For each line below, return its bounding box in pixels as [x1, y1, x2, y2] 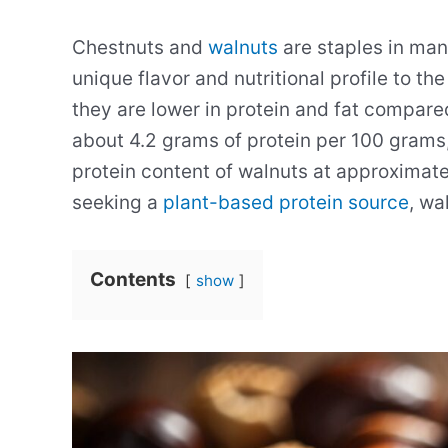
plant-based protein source [163, 191, 409, 214]
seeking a [72, 191, 163, 214]
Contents [90, 268, 176, 291]
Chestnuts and [72, 36, 208, 59]
